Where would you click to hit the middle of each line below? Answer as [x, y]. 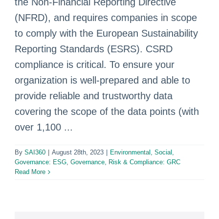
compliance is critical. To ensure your [95, 65]
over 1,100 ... [44, 127]
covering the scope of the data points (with [107, 111]
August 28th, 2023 [78, 152]
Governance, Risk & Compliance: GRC [125, 162]
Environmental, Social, [142, 152]
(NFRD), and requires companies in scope [106, 18]
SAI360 [35, 152]
